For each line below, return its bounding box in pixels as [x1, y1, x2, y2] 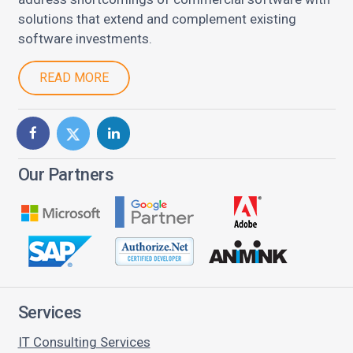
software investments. [17, 30, 152, 46]
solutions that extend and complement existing [17, 10, 296, 27]
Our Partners [17, 165, 114, 185]
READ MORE [39, 69, 109, 85]
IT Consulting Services [17, 334, 150, 351]
